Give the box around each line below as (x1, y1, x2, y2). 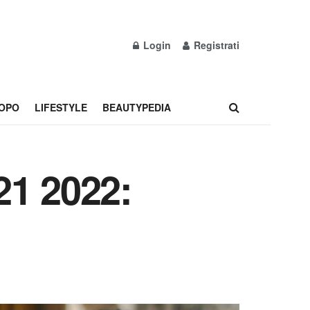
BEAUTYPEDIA (102, 100, 171, 114)
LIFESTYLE (34, 100, 87, 114)
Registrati (191, 38, 239, 52)
